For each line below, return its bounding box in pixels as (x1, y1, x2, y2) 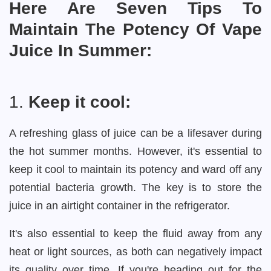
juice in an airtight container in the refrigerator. (9, 200, 233, 212)
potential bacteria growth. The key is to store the (9, 181, 262, 194)
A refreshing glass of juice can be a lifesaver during (9, 127, 262, 139)
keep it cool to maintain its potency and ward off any (9, 163, 262, 175)
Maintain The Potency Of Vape (9, 20, 262, 39)
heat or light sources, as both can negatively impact (9, 246, 262, 258)
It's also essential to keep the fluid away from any (9, 227, 262, 240)
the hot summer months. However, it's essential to (9, 145, 262, 157)
